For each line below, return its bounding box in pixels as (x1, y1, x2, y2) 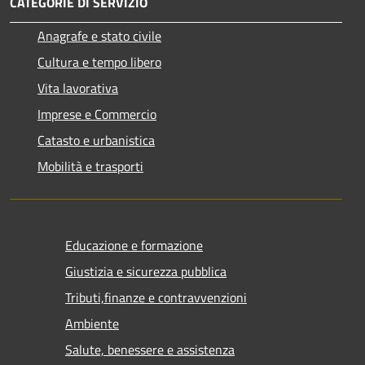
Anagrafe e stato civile (37, 25, 161, 46)
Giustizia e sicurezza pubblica (65, 261, 226, 281)
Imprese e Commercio (37, 103, 156, 124)
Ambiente (65, 313, 119, 333)
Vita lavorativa (37, 77, 118, 98)
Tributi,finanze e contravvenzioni (65, 287, 247, 307)
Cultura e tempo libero (37, 51, 161, 72)
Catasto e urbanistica (37, 130, 155, 150)
